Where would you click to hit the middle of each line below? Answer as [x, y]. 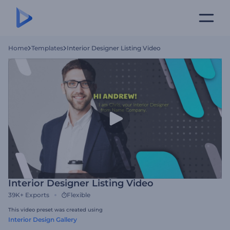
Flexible [79, 195]
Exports [37, 195]
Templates [47, 48]
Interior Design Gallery [43, 219]
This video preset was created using [55, 210]
